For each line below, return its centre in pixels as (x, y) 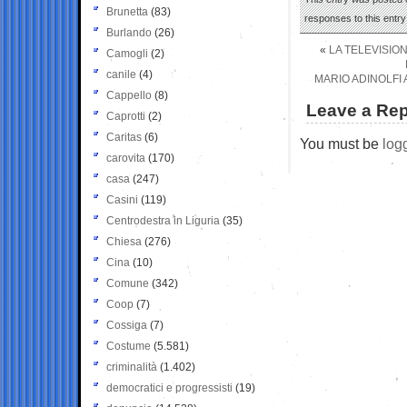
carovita (126, 158)
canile (121, 74)
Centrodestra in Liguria (163, 220)
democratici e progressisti (169, 387)
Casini (122, 199)
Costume (129, 346)
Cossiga (127, 325)
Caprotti (126, 116)
